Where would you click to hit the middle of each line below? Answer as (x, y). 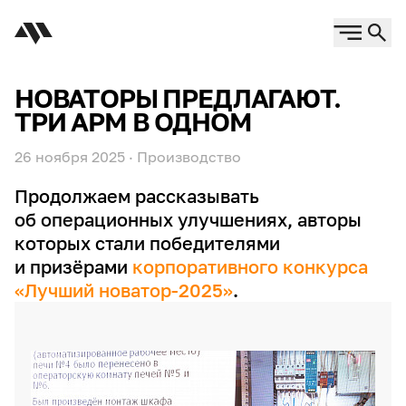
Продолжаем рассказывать (137, 196)
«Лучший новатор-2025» (124, 290)
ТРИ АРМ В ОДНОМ (133, 121)
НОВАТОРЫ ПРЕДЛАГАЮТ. (178, 97)
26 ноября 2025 (70, 157)
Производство (189, 157)
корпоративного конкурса (250, 266)
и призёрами (73, 266)
